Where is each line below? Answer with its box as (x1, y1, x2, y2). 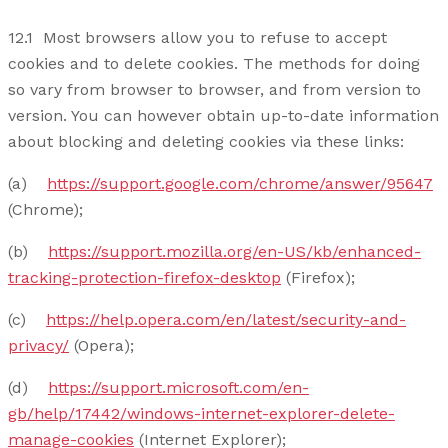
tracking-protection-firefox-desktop (8, 267, 281, 287)
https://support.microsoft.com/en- (48, 377, 309, 397)
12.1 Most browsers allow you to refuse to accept (8, 27, 387, 47)
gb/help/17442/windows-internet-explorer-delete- (8, 403, 395, 423)
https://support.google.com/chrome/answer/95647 (47, 173, 433, 193)
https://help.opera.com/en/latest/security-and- (46, 309, 406, 329)
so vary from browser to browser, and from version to (8, 79, 421, 99)
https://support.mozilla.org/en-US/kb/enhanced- (48, 241, 421, 261)
